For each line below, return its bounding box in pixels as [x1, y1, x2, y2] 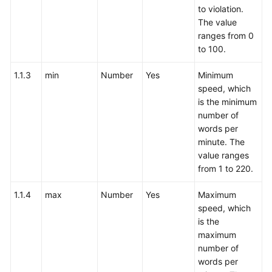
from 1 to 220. [198, 163, 253, 174]
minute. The [198, 137, 245, 147]
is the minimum [198, 97, 257, 107]
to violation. [198, 4, 243, 14]
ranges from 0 [198, 30, 254, 41]
